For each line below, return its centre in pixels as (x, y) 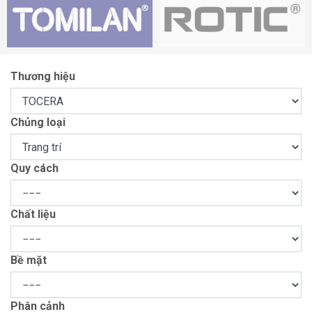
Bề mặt (29, 260)
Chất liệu (33, 214)
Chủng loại (38, 123)
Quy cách (34, 169)
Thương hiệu (43, 77)
